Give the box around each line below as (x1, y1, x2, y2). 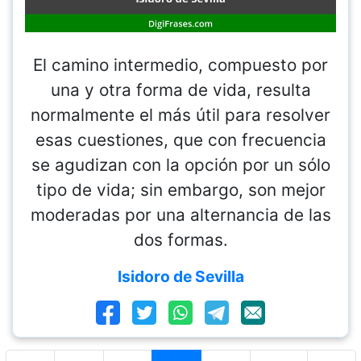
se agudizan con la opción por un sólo (31, 155, 330, 176)
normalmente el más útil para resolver (31, 105, 330, 126)
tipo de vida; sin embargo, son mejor (35, 180, 326, 201)
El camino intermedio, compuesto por (33, 55, 328, 76)
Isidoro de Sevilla (117, 267, 244, 287)
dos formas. (133, 230, 228, 251)
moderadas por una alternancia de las (30, 205, 331, 226)
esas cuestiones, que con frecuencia (35, 130, 326, 151)
